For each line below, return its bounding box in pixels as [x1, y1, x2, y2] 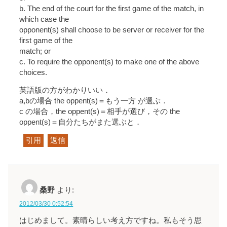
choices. [19, 68, 48, 77]
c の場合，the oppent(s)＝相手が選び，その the [19, 107, 180, 116]
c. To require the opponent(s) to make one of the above [19, 57, 200, 66]
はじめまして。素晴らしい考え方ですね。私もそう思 [19, 216, 202, 224]
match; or [19, 47, 51, 55]
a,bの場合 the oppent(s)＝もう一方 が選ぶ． [19, 97, 169, 105]
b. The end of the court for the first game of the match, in [19, 4, 204, 13]
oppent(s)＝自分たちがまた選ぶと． [19, 118, 142, 127]
